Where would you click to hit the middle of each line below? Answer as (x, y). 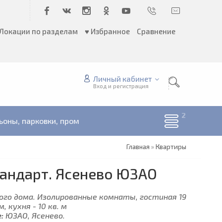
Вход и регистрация (121, 86)
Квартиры (171, 147)
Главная (138, 147)
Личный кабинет (123, 79)
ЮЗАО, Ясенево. (34, 215)
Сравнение (156, 31)
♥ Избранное (107, 31)
